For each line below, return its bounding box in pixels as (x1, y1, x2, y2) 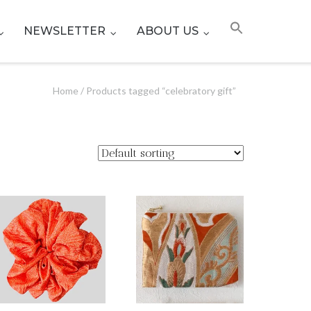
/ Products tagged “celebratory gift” (78, 84, 236, 96)
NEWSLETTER (24, 24, 106, 37)
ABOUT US (137, 24, 199, 37)
